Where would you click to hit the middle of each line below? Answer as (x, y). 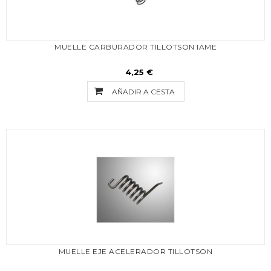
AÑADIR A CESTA (143, 92)
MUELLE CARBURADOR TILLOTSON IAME (135, 47)
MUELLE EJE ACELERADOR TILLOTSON (135, 251)
